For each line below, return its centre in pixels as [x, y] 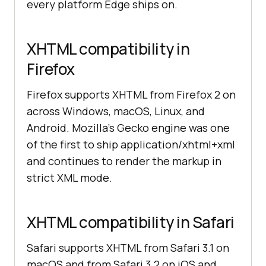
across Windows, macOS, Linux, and [116, 111]
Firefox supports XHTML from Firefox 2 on [131, 95]
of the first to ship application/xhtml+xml [131, 145]
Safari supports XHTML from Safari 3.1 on [128, 248]
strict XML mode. [69, 178]
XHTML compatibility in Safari [131, 222]
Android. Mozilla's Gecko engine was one [128, 128]
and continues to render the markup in [124, 161]
